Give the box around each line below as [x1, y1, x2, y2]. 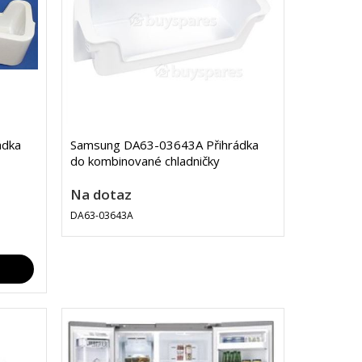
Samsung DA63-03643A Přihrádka [69, 137, 259, 154]
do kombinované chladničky [69, 153, 220, 170]
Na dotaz [69, 185, 132, 204]
